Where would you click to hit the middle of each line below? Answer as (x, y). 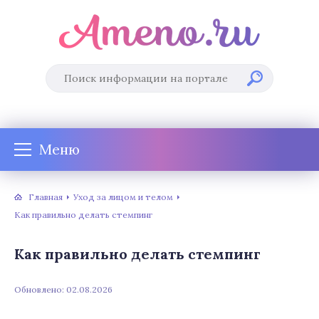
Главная (46, 197)
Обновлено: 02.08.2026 (63, 289)
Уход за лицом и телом (123, 197)
